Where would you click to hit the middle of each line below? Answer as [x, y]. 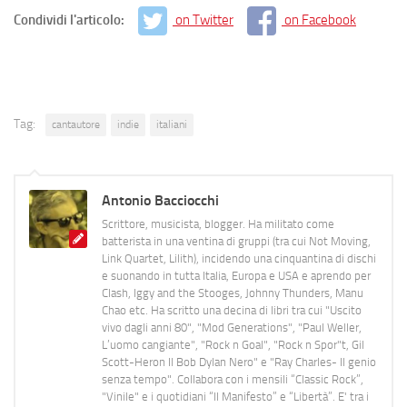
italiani [172, 125]
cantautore [76, 125]
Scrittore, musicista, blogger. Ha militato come [218, 224]
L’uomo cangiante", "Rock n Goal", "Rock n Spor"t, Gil [233, 345]
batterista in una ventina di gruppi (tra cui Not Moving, [236, 242]
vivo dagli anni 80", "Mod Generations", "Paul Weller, [232, 328]
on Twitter [204, 20]
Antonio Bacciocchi [160, 201]
